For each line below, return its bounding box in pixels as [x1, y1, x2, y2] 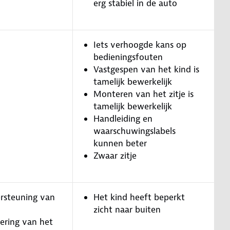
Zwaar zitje [93, 149, 137, 161]
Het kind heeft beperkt [93, 191, 185, 203]
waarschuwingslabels [93, 125, 176, 137]
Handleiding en [93, 112, 152, 124]
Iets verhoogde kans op [93, 39, 186, 50]
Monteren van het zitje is [93, 88, 194, 100]
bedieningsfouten [93, 51, 163, 63]
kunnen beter [93, 137, 147, 149]
